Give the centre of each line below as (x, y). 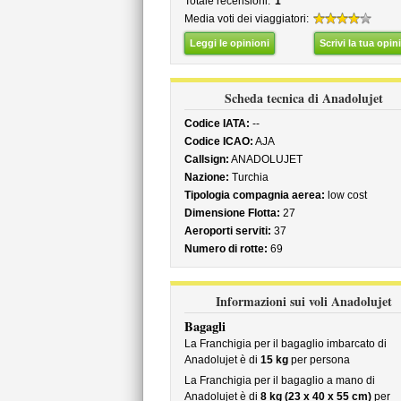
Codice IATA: (217, 124)
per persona (319, 360)
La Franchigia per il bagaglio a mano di (279, 380)
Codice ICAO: (218, 141)
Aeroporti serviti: (227, 231)
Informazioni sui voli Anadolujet (304, 301)
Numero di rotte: (226, 249)
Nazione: (206, 177)
